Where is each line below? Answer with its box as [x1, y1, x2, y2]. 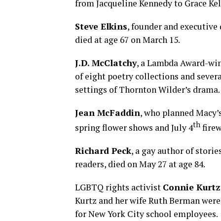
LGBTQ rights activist [75, 181, 163, 193]
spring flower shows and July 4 [75, 121, 193, 133]
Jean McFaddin [75, 107, 140, 118]
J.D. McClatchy [75, 57, 137, 69]
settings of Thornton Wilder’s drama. [75, 84, 220, 95]
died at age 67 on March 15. [75, 34, 180, 45]
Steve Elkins [75, 21, 127, 32]
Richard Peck [75, 145, 131, 156]
